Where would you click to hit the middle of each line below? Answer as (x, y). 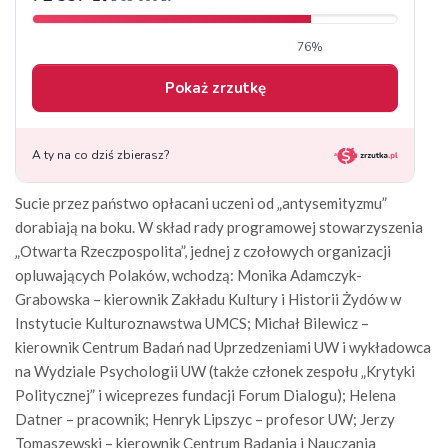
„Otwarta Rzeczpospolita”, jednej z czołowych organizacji (203, 251)
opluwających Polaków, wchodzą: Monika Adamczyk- (188, 275)
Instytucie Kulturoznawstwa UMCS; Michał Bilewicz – (192, 323)
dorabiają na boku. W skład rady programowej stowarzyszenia (219, 227)
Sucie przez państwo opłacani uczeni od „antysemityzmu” (201, 203)
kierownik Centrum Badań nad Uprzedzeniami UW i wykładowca (223, 347)
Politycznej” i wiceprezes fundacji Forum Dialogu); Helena (205, 395)
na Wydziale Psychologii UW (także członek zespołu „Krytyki (215, 371)
